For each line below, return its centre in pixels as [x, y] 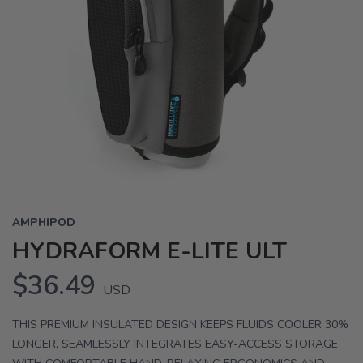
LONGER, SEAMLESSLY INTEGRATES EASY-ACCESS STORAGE [175, 344]
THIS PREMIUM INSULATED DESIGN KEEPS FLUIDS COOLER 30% [180, 325]
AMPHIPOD [44, 223]
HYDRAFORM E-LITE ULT [149, 251]
